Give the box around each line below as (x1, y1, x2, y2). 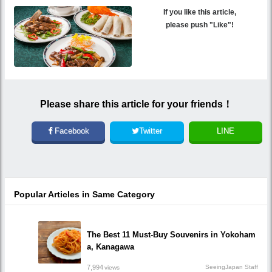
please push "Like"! (165, 20, 234, 29)
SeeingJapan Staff (205, 263, 258, 271)
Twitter (138, 126, 162, 135)
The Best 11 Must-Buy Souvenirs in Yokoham (87, 230, 256, 240)
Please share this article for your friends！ (39, 98, 233, 109)
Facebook (52, 126, 89, 135)
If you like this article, (163, 7, 236, 16)
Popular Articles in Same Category (14, 189, 155, 200)
